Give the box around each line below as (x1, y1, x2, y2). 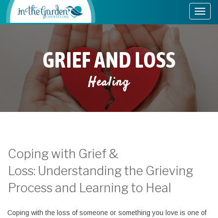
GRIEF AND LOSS (42, 47, 176, 73)
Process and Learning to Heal (8, 180, 171, 195)
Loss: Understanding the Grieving (8, 163, 193, 178)
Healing (88, 73, 130, 91)
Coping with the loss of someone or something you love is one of (7, 209, 206, 217)
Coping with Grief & (8, 146, 118, 161)
